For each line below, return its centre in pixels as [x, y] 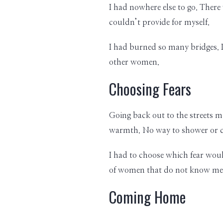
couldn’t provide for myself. [159, 22]
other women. [134, 62]
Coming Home [147, 197]
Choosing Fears [150, 89]
